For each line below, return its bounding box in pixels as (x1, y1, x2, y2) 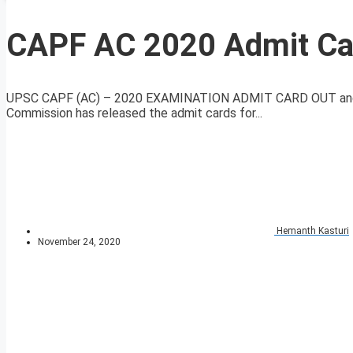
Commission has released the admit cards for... (6, 106, 262, 121)
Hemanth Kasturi (277, 225, 349, 237)
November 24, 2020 (38, 236, 121, 248)
